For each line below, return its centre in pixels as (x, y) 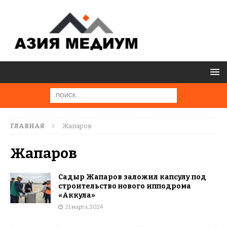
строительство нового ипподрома (125, 186)
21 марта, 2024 (84, 207)
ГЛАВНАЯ (27, 126)
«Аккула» (77, 195)
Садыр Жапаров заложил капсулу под (132, 177)
